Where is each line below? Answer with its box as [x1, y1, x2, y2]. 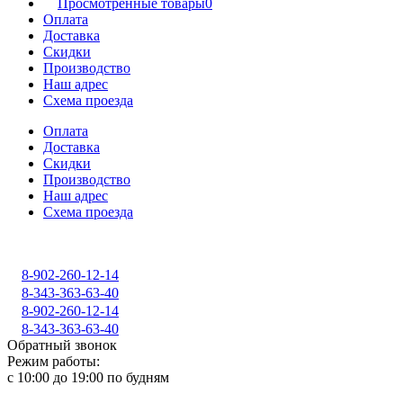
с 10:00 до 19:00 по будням [7, 370, 169, 385]
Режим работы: [7, 354, 100, 369]
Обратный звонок [7, 337, 117, 353]
